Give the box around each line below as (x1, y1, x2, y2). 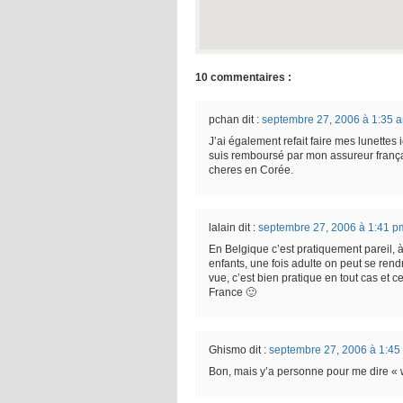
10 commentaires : (195, 71, 291, 84)
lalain (209, 221, 236, 234)
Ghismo (209, 344, 246, 356)
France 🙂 (209, 286, 256, 299)
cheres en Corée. (209, 164, 293, 176)
